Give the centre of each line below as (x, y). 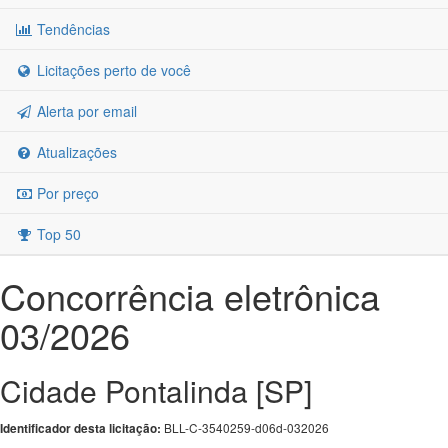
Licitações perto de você (112, 70)
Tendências (71, 29)
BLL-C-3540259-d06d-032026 (245, 427)
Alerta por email (85, 111)
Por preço (66, 193)
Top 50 (57, 234)
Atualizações (75, 152)
